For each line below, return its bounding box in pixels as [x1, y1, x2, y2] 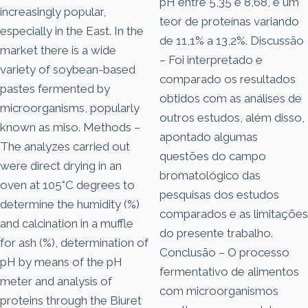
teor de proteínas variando [159, 14, 299, 28]
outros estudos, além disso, [159, 110, 305, 124]
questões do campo [159, 148, 266, 163]
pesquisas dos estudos [159, 187, 279, 201]
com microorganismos [159, 283, 278, 298]
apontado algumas [159, 129, 258, 144]
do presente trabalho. [159, 225, 273, 240]
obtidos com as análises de [159, 91, 302, 105]
